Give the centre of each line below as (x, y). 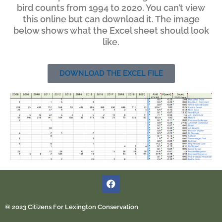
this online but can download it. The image (111, 19)
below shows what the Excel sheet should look (111, 31)
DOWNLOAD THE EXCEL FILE (111, 74)
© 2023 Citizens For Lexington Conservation (72, 207)
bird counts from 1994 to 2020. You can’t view (111, 8)
